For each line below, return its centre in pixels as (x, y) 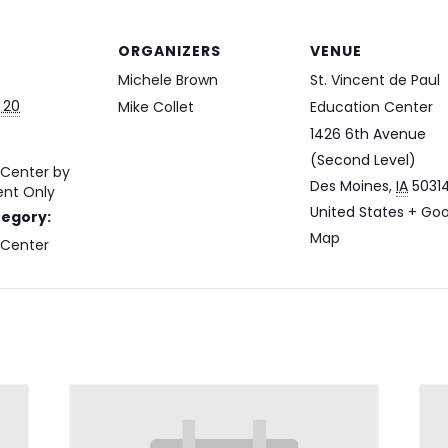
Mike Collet (156, 107)
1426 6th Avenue (368, 134)
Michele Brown (168, 80)
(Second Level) (363, 160)
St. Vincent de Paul (375, 80)
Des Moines (349, 186)
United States (357, 212)
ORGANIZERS (169, 51)
